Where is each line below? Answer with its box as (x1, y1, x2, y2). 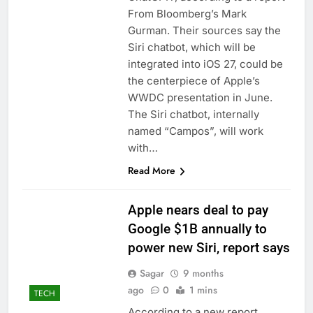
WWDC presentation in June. (127, 91, 272, 105)
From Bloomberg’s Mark (127, 7, 247, 21)
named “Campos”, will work (127, 124, 263, 138)
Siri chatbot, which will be (127, 41, 256, 54)
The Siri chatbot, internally (127, 108, 259, 122)
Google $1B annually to (127, 221, 267, 238)
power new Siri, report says (127, 240, 290, 256)
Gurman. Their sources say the (127, 24, 281, 38)
